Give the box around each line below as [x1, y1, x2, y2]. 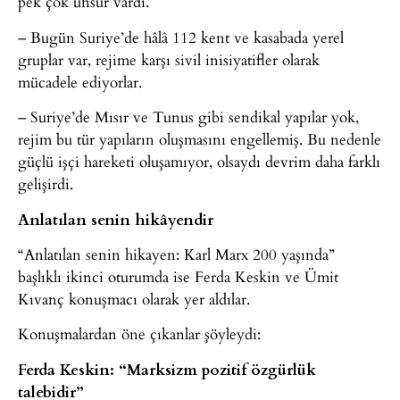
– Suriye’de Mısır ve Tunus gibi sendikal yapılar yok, [18, 105, 359, 129]
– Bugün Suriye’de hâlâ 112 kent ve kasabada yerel [18, 25, 344, 48]
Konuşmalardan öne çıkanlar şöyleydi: [18, 322, 261, 346]
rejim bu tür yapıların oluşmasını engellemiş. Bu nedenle [18, 128, 381, 151]
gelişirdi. [18, 172, 73, 196]
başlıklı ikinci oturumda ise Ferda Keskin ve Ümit [18, 264, 338, 287]
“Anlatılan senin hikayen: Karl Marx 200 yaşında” [18, 242, 335, 265]
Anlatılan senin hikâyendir [18, 207, 213, 229]
